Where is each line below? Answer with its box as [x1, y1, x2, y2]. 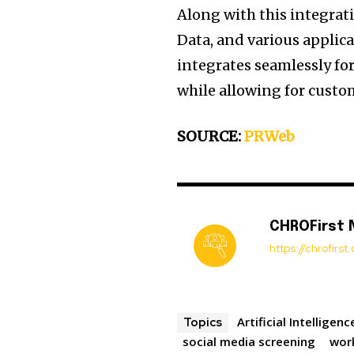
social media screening [183, 333, 316, 350]
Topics [183, 314, 223, 331]
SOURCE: [177, 127, 245, 146]
